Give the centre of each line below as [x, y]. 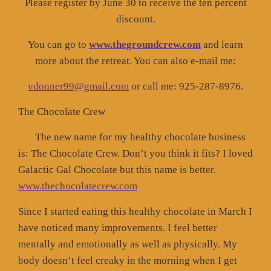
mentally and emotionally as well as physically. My [128, 244]
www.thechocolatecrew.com [78, 186]
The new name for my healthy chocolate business [132, 137]
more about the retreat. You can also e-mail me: [135, 60]
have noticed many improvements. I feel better [118, 227]
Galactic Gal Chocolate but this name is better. [117, 169]
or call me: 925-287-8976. [186, 86]
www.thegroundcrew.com [145, 44]
